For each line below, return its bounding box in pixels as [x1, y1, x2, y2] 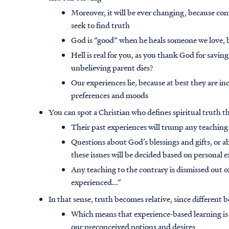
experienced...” [71, 176, 123, 188]
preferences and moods [71, 89, 149, 101]
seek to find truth [71, 19, 130, 31]
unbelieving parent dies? [71, 62, 154, 74]
